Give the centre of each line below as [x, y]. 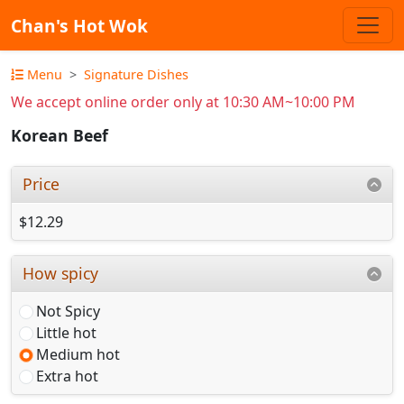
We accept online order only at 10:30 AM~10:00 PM [183, 102]
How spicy [61, 273]
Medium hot [78, 354]
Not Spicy [68, 311]
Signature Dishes [136, 74]
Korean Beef [60, 136]
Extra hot [67, 376]
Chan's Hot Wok [79, 25]
